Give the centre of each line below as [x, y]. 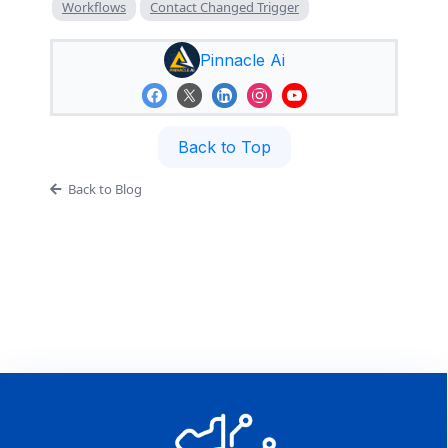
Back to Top [224, 146]
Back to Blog [104, 188]
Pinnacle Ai [242, 59]
